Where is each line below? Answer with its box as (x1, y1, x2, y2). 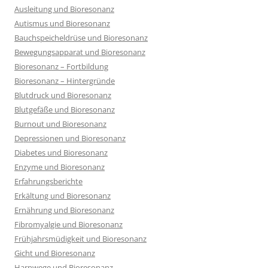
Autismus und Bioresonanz (14, 18, 110, 29)
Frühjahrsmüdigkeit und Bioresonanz (14, 233, 147, 244)
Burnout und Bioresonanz (14, 118, 106, 129)
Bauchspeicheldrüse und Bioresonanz (14, 32, 148, 43)
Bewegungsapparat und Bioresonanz (14, 47, 145, 57)
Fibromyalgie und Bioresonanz (14, 219, 123, 230)
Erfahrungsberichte (14, 176, 83, 187)
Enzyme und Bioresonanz (14, 162, 105, 172)
